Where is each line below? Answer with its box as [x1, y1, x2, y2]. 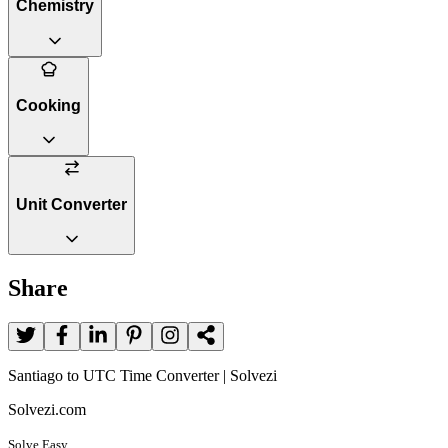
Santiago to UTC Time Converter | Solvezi [8, 367, 277, 385]
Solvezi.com [8, 401, 86, 419]
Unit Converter [16, 195, 127, 213]
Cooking [16, 96, 81, 114]
